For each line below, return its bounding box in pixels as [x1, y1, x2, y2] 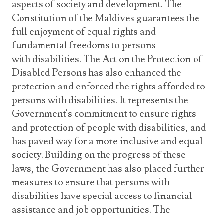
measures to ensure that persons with [12, 176, 170, 189]
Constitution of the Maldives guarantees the [12, 12, 199, 24]
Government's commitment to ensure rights [12, 108, 196, 120]
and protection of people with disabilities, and [12, 121, 206, 134]
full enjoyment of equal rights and [12, 25, 156, 38]
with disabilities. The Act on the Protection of [12, 53, 202, 66]
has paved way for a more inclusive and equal [12, 135, 203, 148]
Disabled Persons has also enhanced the [12, 66, 181, 79]
